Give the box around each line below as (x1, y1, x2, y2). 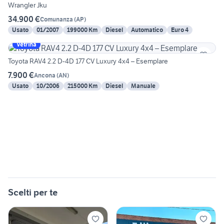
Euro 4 (171, 26, 188, 34)
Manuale (131, 82, 155, 90)
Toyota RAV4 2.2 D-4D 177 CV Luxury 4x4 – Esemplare (8, 56, 168, 66)
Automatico (131, 26, 163, 34)
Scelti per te (8, 186, 57, 198)
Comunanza (40, 15, 73, 23)
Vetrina (16, 40, 36, 48)
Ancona (34, 71, 55, 79)
